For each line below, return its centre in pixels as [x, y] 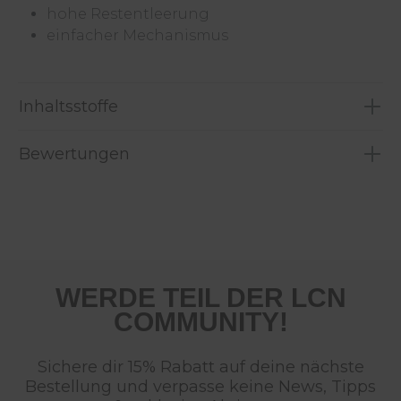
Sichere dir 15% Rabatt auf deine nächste [200, 367]
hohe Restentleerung [128, 13]
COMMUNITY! [200, 321]
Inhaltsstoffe [68, 106]
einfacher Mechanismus [137, 35]
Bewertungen [74, 154]
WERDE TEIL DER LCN [200, 297]
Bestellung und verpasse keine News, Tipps [200, 386]
